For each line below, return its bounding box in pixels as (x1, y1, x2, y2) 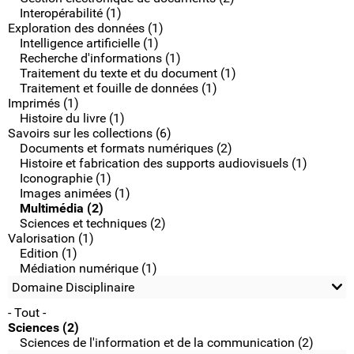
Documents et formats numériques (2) (20, 141, 232, 156)
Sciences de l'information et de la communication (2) (20, 335, 314, 350)
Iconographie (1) (20, 171, 111, 186)
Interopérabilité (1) (20, 6, 122, 21)
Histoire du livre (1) (20, 111, 125, 126)
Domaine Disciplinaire (12, 280, 134, 295)
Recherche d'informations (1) (20, 51, 181, 66)
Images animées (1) (20, 186, 130, 201)
